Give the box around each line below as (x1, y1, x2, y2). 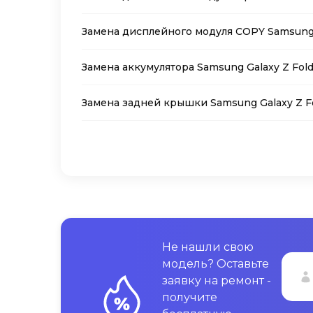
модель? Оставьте (162, 257, 269, 270)
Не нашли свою (162, 240, 254, 254)
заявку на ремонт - (162, 274, 271, 287)
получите (162, 291, 217, 304)
